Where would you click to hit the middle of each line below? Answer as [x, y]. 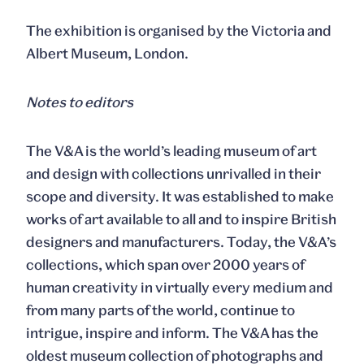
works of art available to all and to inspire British [181, 219]
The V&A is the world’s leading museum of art [171, 151]
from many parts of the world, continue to [160, 310]
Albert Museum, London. [107, 53]
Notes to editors [80, 102]
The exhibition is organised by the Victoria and [179, 30]
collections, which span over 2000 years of [165, 264]
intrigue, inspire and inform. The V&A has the [172, 333]
